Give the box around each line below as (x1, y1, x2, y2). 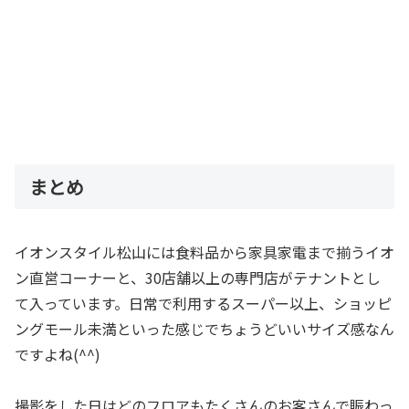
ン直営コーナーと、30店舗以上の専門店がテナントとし (15, 266, 381, 288)
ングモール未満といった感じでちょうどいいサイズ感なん (15, 317, 394, 340)
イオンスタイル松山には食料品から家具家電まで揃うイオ (15, 240, 394, 263)
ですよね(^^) (15, 342, 100, 365)
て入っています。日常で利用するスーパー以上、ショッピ (15, 291, 392, 314)
